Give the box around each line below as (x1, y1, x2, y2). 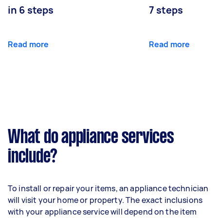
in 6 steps (8, 3, 54, 17)
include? (8, 148, 57, 166)
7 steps (149, 3, 183, 17)
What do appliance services (8, 128, 174, 146)
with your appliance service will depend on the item (8, 206, 197, 217)
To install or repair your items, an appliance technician (8, 182, 209, 194)
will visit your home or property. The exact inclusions (8, 194, 203, 205)
